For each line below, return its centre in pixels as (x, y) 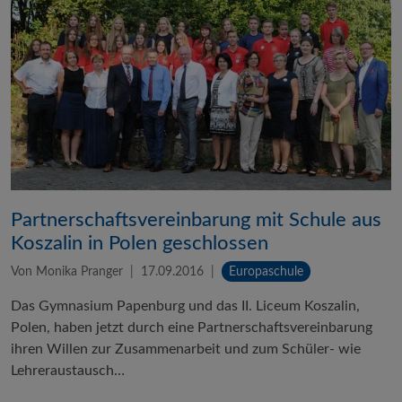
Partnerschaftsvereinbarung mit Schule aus (196, 219)
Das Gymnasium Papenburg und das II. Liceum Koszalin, (185, 306)
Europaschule (266, 271)
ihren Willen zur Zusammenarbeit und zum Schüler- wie (186, 349)
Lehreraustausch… (68, 370)
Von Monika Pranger (67, 271)
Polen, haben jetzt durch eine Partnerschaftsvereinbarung (192, 327)
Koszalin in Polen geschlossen (140, 243)
